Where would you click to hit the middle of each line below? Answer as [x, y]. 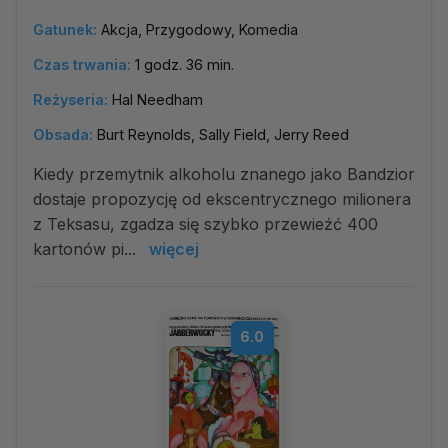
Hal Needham [157, 99]
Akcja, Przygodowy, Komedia [199, 29]
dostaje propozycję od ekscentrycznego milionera [222, 199]
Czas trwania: [82, 64]
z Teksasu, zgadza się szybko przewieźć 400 [205, 224]
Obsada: [63, 134]
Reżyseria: [70, 99]
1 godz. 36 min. [184, 64]
